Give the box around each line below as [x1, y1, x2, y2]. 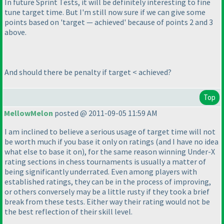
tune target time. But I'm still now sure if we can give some [4, 6, 205, 17]
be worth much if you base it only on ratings [4, 136, 155, 147]
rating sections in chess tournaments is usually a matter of [4, 156, 206, 167]
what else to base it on [4, 146, 82, 157]
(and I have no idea [155, 136, 218, 147]
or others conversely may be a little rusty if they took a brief [4, 186, 209, 197]
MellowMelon [4, 108, 53, 118]
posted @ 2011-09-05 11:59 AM [53, 108, 157, 118]
